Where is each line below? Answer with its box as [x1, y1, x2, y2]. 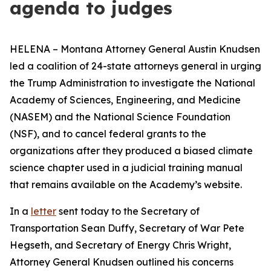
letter [31, 205, 56, 217]
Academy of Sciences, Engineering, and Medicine [10, 94, 241, 106]
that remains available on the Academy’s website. [10, 178, 242, 191]
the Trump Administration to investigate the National [10, 77, 255, 89]
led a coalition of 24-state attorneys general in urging [10, 60, 261, 72]
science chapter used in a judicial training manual [10, 162, 243, 174]
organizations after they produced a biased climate [10, 145, 253, 157]
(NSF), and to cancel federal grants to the [10, 128, 206, 140]
